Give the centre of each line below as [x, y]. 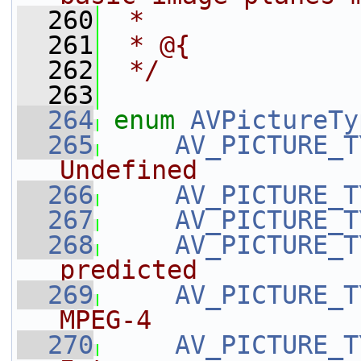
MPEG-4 [106, 320]
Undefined [129, 170]
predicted [129, 270]
